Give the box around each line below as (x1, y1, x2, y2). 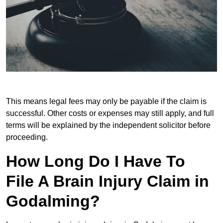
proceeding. (6, 132, 48, 141)
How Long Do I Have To (6, 152, 185, 170)
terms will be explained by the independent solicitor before (6, 120, 211, 129)
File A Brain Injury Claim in (6, 172, 209, 190)
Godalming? (6, 192, 100, 210)
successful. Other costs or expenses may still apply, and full (6, 109, 214, 117)
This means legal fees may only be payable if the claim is (6, 97, 207, 106)
